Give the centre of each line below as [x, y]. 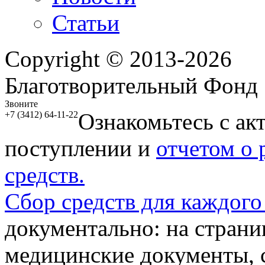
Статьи [86, 23]
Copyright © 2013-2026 [118, 59]
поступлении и [80, 148]
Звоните [21, 104]
